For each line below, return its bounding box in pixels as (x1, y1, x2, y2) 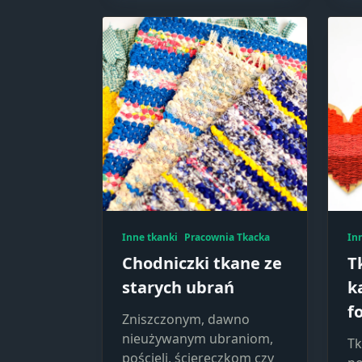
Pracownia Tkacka (184, 230, 270, 245)
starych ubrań (122, 276, 234, 299)
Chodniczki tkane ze (122, 252, 282, 275)
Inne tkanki (122, 230, 178, 245)
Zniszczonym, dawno (122, 310, 250, 329)
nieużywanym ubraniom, (122, 330, 273, 348)
